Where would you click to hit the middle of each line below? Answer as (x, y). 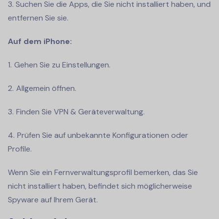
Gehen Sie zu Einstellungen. (62, 65)
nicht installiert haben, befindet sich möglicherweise (100, 186)
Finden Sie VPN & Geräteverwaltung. (80, 112)
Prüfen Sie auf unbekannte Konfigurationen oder (103, 135)
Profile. (20, 149)
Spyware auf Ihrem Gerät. (53, 200)
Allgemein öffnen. (46, 88)
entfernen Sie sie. (38, 18)
